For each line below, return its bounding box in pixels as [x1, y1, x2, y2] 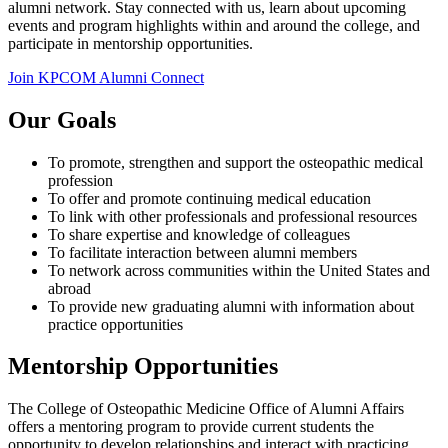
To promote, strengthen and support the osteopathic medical [48, 153, 423, 171]
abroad [48, 279, 91, 297]
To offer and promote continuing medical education [48, 189, 371, 207]
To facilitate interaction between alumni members [48, 243, 357, 261]
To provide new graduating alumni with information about [48, 297, 414, 315]
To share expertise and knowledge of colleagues [48, 225, 350, 243]
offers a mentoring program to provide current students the [8, 418, 374, 436]
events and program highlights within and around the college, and [8, 16, 420, 34]
